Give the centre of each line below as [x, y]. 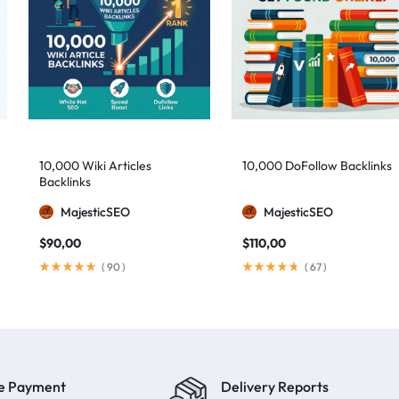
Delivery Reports [275, 387]
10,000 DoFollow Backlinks [317, 166]
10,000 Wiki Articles [95, 166]
